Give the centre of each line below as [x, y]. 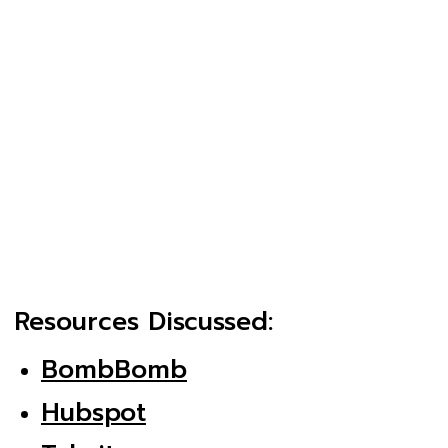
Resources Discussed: [143, 322]
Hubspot [93, 412]
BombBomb [114, 370]
